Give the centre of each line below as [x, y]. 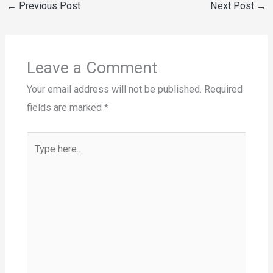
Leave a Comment [92, 68]
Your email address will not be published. [114, 90]
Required [223, 90]
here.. [37, 159]
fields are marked [65, 108]
